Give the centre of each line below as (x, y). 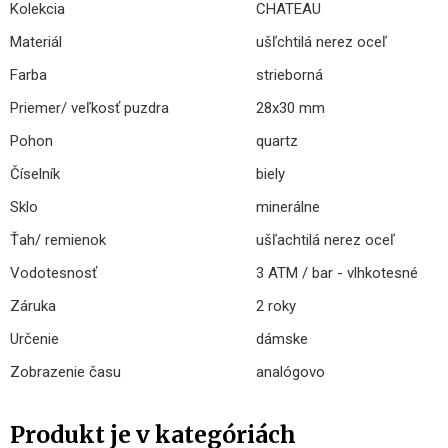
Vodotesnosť (53, 273)
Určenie (34, 339)
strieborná (289, 75)
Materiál (36, 42)
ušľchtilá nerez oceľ (321, 42)
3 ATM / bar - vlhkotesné (337, 273)
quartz (277, 141)
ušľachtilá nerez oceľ (325, 240)
